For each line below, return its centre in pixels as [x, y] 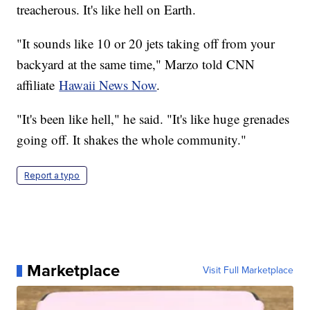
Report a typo [52, 176]
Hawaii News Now [108, 85]
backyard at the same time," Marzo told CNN [136, 64]
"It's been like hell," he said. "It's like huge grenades [153, 119]
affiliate [38, 85]
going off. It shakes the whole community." [132, 140]
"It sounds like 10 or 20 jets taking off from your [146, 44]
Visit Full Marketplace [248, 271]
